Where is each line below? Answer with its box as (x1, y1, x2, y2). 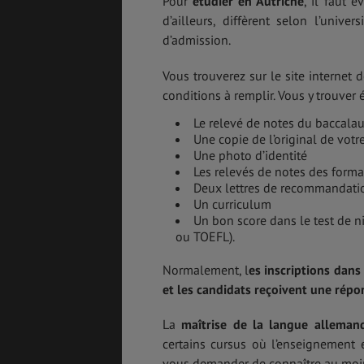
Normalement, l (162, 261, 249, 278)
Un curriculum (193, 195, 271, 212)
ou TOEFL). (175, 227, 235, 245)
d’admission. (162, 32, 231, 49)
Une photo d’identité (193, 146, 307, 163)
